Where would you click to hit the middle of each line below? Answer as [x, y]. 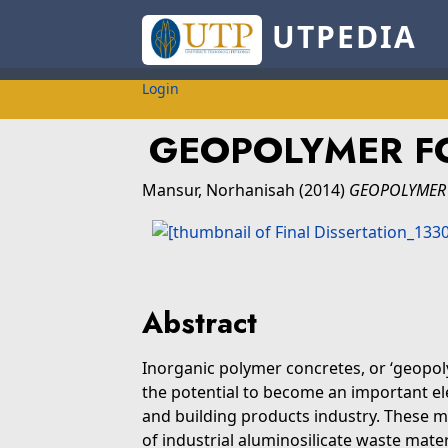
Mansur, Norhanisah [218, 190]
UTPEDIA [339, 37]
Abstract [199, 323]
